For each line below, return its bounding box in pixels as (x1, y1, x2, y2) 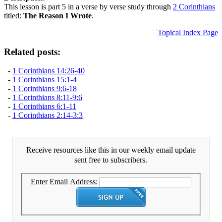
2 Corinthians (173, 2, 215, 11)
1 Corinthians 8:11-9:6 (12, 93, 82, 102)
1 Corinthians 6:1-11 (12, 102, 76, 111)
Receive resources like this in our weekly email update (26, 146, 196, 155)
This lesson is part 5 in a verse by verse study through (4, 2, 173, 11)
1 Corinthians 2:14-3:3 (12, 111, 83, 120)
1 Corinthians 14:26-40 (12, 66, 85, 75)
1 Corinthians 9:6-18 (12, 84, 77, 93)
